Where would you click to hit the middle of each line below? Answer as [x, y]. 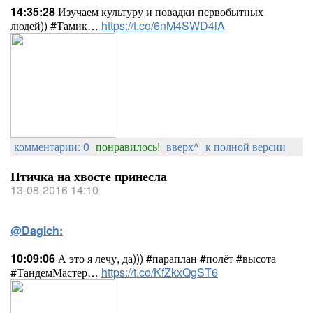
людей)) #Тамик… [56, 26]
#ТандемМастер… [56, 272]
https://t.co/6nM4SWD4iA [163, 26]
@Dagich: [37, 230]
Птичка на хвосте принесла [89, 176]
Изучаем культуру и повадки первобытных [159, 12]
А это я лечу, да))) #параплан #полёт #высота [166, 258]
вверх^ [183, 146]
